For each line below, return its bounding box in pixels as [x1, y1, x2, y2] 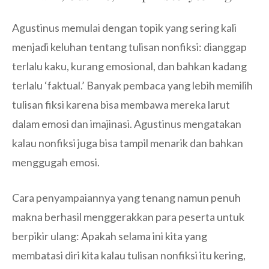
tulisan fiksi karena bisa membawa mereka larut [12, 98, 230, 112]
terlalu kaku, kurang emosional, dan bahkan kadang [12, 59, 247, 73]
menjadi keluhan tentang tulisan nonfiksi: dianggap [12, 40, 247, 54]
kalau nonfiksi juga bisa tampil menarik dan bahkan [12, 136, 243, 150]
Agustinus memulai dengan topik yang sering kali [12, 21, 237, 35]
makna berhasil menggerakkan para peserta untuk [12, 210, 244, 224]
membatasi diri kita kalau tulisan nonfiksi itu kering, [12, 249, 246, 262]
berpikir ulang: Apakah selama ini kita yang [12, 229, 207, 243]
